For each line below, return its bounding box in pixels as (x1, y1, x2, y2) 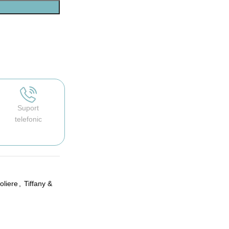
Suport (17, 103, 39, 112)
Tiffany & (24, 179, 52, 188)
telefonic (14, 114, 42, 123)
